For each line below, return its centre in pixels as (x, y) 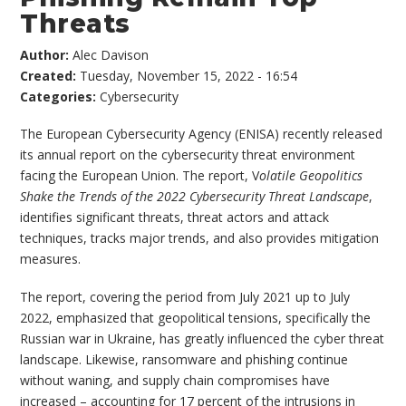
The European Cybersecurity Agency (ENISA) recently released (202, 134)
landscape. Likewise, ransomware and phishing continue (184, 359)
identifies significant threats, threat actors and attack (175, 217)
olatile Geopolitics (311, 176)
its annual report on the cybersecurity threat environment (188, 155)
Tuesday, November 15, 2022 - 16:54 (189, 75)
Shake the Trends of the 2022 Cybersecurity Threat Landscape (195, 197)
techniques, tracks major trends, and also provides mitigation (200, 238)
